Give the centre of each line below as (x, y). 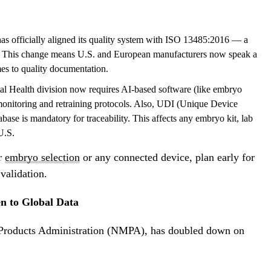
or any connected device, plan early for (167, 158)
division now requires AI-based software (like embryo (138, 90)
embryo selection (42, 158)
